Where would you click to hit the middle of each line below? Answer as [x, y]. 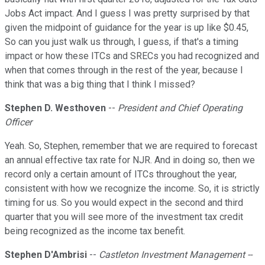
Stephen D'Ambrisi [46, 255]
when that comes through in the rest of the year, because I [124, 70]
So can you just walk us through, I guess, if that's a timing [122, 42]
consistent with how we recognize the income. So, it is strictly [132, 189]
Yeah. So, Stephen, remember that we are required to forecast [131, 146]
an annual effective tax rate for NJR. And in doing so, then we [130, 160]
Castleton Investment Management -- [175, 255]
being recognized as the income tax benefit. [95, 231]
